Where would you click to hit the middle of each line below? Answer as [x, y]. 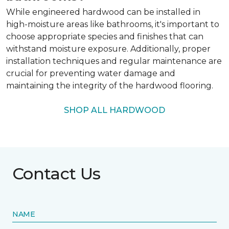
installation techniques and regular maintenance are [114, 61]
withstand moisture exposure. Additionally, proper [108, 49]
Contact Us [56, 173]
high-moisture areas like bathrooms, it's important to [113, 24]
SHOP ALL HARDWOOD [114, 110]
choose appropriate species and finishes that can [105, 36]
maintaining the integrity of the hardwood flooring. [110, 85]
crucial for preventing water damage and [91, 73]
